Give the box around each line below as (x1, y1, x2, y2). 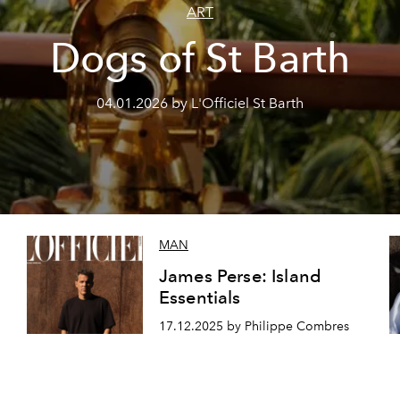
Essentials (158, 287, 241, 309)
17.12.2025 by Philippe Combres (158, 319, 349, 334)
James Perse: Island (158, 265, 322, 287)
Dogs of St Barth (49, 34, 351, 82)
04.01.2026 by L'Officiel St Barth (96, 95, 304, 112)
